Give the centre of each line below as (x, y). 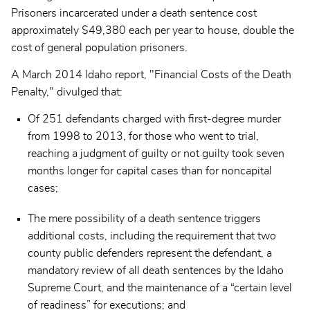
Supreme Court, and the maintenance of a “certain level (160, 288)
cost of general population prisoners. (99, 47)
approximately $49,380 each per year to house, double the (153, 30)
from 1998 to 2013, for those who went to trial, (143, 136)
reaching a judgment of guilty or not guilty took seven (156, 153)
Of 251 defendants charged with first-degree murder (154, 119)
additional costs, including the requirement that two (152, 236)
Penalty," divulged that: (67, 92)
